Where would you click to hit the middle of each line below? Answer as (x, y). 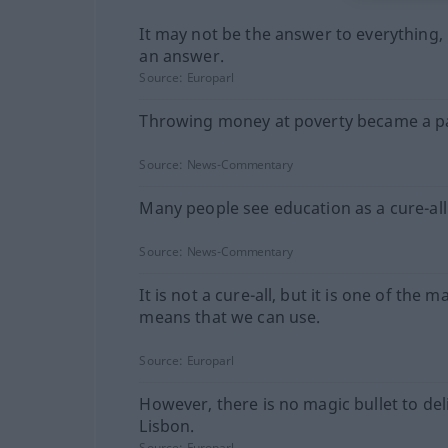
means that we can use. (230, 317)
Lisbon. (167, 426)
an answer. (181, 56)
